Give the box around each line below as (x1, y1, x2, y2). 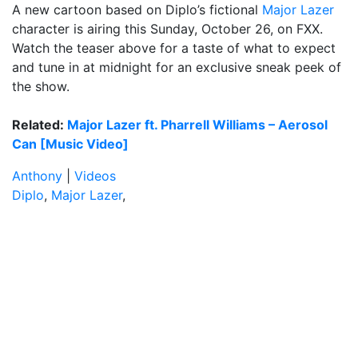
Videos (74, 168, 116, 184)
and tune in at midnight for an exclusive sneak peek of (12, 59, 341, 75)
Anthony (12, 168, 62, 184)
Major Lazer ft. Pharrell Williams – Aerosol (67, 117, 328, 133)
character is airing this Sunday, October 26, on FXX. (12, 21, 323, 37)
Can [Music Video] (12, 136, 129, 152)
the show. (12, 78, 70, 94)
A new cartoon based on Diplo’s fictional (12, 2, 262, 18)
